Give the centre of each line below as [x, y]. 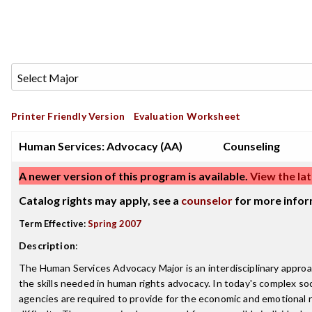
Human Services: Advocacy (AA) [101, 146]
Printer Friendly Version [68, 116]
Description [47, 245]
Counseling [251, 146]
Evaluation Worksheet [187, 116]
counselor [207, 200]
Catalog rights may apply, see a [100, 200]
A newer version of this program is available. [133, 176]
